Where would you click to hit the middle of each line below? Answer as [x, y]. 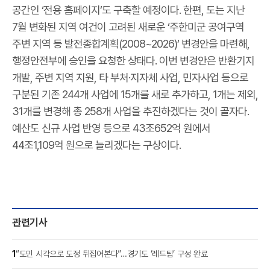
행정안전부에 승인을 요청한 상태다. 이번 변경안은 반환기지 [133, 61]
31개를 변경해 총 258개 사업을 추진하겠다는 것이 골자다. [130, 111]
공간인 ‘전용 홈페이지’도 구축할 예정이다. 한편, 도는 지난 [128, 10]
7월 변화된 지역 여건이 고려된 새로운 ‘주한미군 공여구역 [128, 27]
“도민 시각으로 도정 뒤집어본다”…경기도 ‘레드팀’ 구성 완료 [112, 254]
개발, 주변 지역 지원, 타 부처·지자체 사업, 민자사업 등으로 [130, 78]
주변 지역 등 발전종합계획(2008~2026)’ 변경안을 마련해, [131, 44]
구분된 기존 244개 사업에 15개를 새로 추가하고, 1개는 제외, [135, 95]
